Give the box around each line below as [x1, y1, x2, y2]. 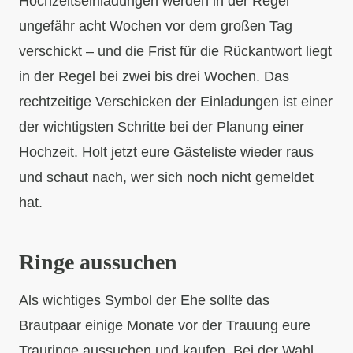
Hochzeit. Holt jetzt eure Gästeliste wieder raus [19, 144, 314, 161]
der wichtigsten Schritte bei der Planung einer [19, 119, 304, 136]
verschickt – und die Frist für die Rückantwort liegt [19, 43, 332, 60]
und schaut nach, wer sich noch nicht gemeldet [19, 169, 314, 186]
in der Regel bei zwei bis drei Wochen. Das [19, 69, 289, 85]
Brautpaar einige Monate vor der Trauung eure [19, 318, 310, 334]
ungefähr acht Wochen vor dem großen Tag [19, 18, 292, 35]
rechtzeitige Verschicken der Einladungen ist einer [19, 94, 333, 110]
